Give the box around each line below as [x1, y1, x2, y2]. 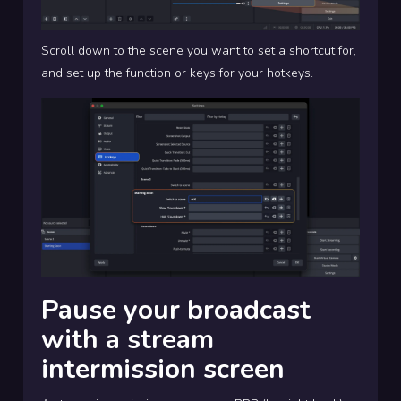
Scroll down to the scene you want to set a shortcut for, [41, 42, 356, 60]
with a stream [41, 320, 214, 358]
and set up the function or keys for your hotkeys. [41, 64, 313, 82]
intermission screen [41, 350, 285, 388]
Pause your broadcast [41, 291, 311, 328]
